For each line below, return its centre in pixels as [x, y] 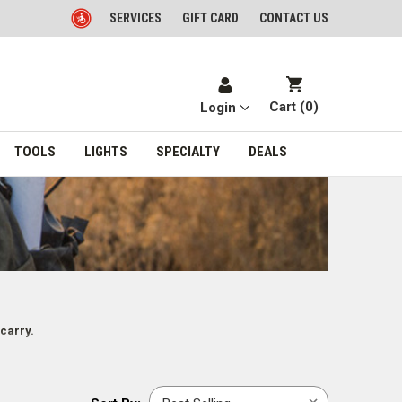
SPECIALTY [188, 151]
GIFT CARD [210, 18]
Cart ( [288, 107]
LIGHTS [105, 151]
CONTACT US [294, 18]
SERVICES [135, 18]
